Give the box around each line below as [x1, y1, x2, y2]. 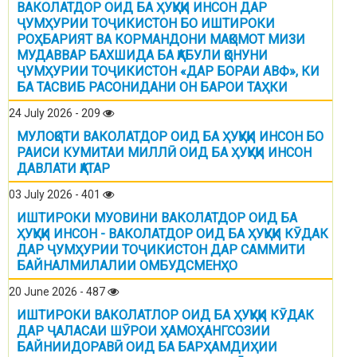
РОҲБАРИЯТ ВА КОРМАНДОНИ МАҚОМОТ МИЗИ [17, 32, 305, 48]
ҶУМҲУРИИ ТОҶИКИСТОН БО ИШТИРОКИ [17, 16, 275, 32]
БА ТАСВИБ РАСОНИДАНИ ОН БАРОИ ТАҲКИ [17, 80, 288, 96]
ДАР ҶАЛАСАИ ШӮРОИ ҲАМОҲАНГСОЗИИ [17, 324, 270, 339]
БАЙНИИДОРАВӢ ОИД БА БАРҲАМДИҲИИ [17, 339, 277, 355]
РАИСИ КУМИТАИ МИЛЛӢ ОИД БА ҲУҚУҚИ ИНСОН [17, 145, 312, 161]
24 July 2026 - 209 [9, 107, 103, 120]
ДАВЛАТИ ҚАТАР [17, 161, 110, 177]
